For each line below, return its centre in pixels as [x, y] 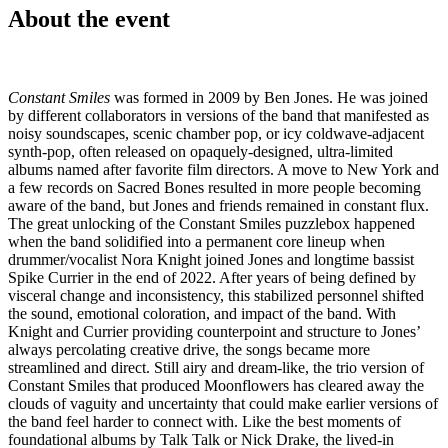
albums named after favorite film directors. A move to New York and [223, 170]
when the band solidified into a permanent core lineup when [196, 242]
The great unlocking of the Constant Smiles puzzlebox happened [211, 224]
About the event [89, 19]
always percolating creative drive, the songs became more [189, 350]
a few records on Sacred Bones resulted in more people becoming [214, 188]
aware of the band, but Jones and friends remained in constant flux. [218, 206]
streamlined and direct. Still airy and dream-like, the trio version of [216, 368]
